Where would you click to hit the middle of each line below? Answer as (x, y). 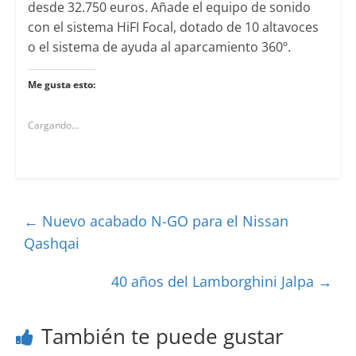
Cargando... (53, 125)
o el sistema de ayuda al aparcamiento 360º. (159, 46)
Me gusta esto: (61, 84)
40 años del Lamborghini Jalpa (215, 281)
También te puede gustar (162, 336)
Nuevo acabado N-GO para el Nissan (163, 221)
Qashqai (51, 243)
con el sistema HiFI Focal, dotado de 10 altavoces (173, 27)
